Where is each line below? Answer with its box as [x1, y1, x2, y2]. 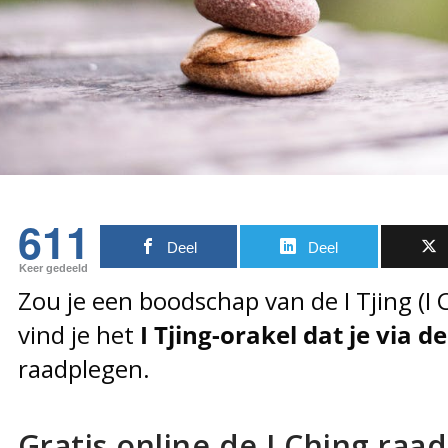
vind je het [17, 317, 134, 351]
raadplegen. [17, 351, 150, 385]
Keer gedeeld [19, 261, 89, 274]
